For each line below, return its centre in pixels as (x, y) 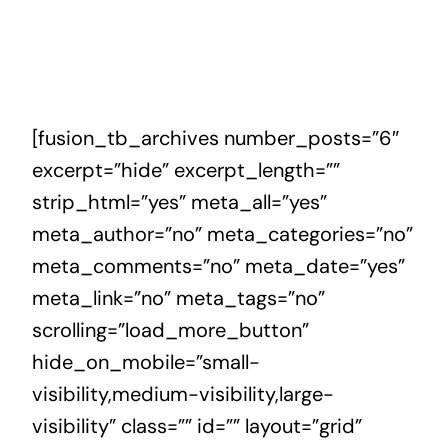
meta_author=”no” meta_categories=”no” (222, 234)
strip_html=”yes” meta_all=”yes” (179, 202)
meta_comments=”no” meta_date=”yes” (218, 266)
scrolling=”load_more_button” (170, 330)
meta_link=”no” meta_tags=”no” (178, 298)
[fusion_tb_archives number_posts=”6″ (215, 138)
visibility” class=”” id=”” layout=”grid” (196, 426)
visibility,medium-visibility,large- (182, 394)
